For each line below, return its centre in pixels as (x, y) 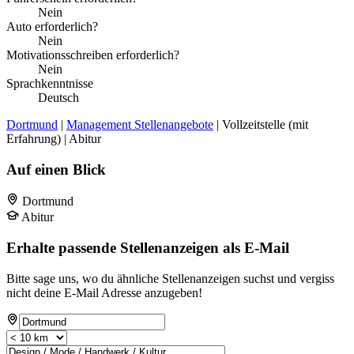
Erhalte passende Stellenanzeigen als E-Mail (148, 248)
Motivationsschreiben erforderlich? (93, 55)
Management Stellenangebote (140, 124)
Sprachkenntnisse (50, 83)
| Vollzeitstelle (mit (261, 124)
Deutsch (58, 97)
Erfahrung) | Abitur (54, 138)
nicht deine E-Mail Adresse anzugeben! (104, 292)
